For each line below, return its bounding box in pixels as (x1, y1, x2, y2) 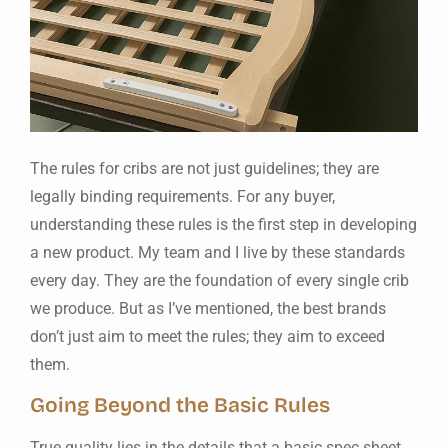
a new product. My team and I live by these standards (30, 243, 405, 263)
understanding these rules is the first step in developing (30, 215, 417, 235)
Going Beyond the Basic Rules (30, 392, 330, 418)
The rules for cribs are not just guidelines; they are (30, 159, 379, 179)
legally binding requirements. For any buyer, (30, 187, 335, 207)
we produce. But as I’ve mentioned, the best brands (30, 299, 386, 319)
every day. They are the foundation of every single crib (30, 271, 409, 291)
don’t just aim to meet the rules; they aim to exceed (30, 327, 385, 347)
